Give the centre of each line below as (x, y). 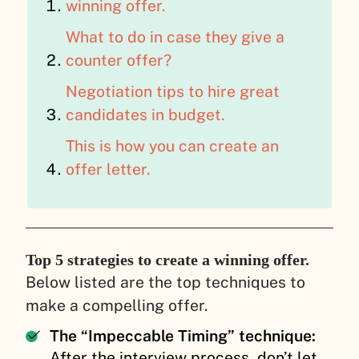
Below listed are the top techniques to (165, 282)
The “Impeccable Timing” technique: (183, 335)
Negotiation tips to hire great (173, 91)
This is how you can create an (173, 145)
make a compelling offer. (117, 305)
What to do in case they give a (175, 36)
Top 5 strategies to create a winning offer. (167, 259)
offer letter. (108, 169)
